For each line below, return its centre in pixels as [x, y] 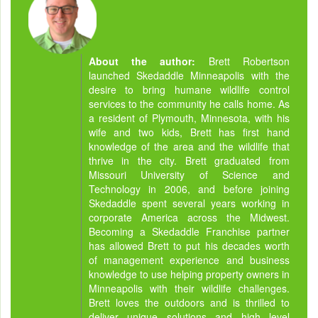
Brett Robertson [249, 61]
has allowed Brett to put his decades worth [189, 245]
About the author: [148, 61]
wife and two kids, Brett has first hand [189, 132]
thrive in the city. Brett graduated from [189, 160]
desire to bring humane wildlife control [189, 89]
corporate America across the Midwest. [189, 217]
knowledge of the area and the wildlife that [189, 146]
